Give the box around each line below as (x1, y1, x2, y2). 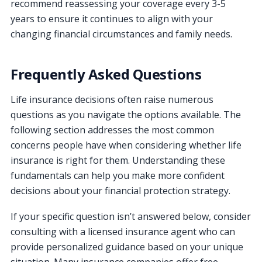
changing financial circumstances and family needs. (11, 27, 232, 40)
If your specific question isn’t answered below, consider (11, 209, 251, 223)
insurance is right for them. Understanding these (11, 153, 225, 167)
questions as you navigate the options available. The (11, 108, 241, 121)
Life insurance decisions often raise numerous (11, 92, 213, 106)
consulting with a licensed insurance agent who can (11, 225, 235, 238)
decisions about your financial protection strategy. (11, 184, 230, 197)
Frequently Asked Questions (11, 64, 202, 84)
